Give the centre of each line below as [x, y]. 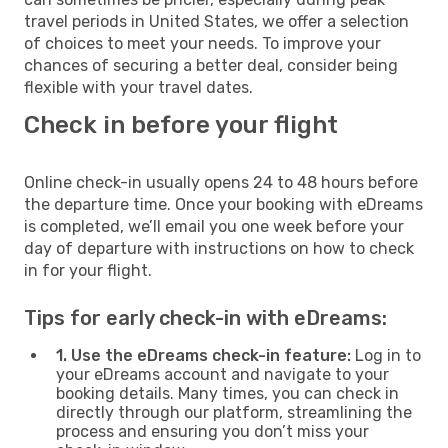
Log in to [386, 355]
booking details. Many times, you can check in [227, 393]
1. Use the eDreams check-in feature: [203, 355]
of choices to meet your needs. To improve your [202, 43]
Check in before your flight [181, 124]
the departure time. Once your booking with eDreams [223, 204]
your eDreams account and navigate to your [222, 374]
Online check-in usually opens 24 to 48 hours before [221, 182]
